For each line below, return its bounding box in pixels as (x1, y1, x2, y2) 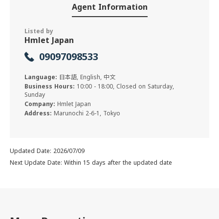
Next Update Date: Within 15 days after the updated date (10, 158, 172, 167)
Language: (24, 73, 59, 81)
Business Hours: (24, 82, 77, 90)
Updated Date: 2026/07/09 (10, 147, 85, 155)
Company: (24, 100, 57, 108)
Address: (24, 109, 54, 117)
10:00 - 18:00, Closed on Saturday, (77, 82, 174, 90)
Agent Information (71, 1, 148, 12)
